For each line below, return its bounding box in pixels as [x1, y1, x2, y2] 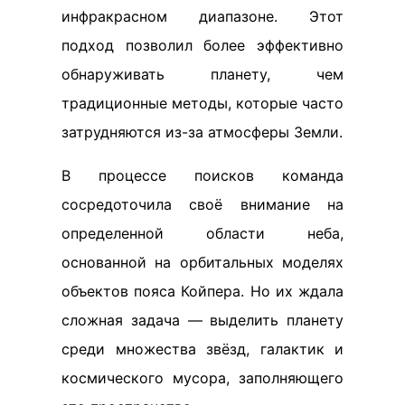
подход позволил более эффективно [61, 36, 344, 54]
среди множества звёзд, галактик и [61, 340, 344, 358]
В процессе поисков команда [61, 166, 344, 184]
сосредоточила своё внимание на [61, 195, 344, 213]
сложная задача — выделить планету [61, 311, 344, 329]
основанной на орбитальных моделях [61, 253, 344, 271]
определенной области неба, [61, 224, 344, 242]
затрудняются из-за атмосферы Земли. [61, 123, 343, 141]
